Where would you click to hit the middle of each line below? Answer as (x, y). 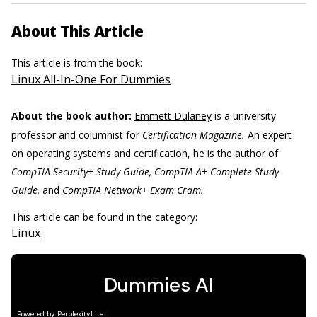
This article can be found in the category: (106, 217)
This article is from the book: (78, 63)
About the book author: (71, 116)
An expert (268, 135)
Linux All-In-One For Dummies (91, 79)
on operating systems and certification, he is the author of (145, 153)
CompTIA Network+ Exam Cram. (133, 190)
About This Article (77, 31)
